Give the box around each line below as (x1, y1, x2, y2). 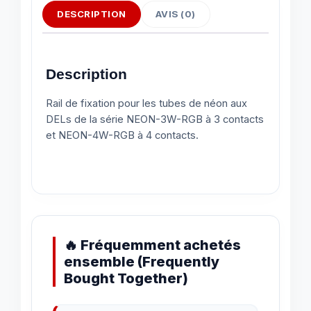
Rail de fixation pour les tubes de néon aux (46, 97, 247, 110)
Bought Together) (64, 270, 188, 287)
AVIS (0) (155, 8, 196, 20)
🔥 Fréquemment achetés (64, 237, 241, 254)
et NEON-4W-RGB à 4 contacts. (46, 129, 199, 142)
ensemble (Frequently (64, 253, 219, 271)
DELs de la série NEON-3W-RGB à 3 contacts (46, 113, 264, 126)
